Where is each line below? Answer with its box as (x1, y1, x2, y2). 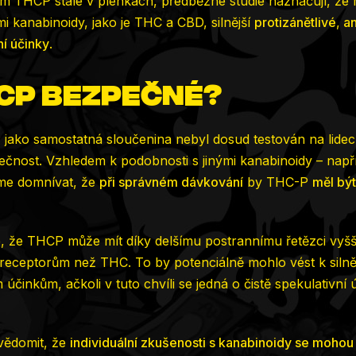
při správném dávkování (99, 174, 243, 191)
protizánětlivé (254, 14, 336, 30)
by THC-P (243, 174, 312, 191)
